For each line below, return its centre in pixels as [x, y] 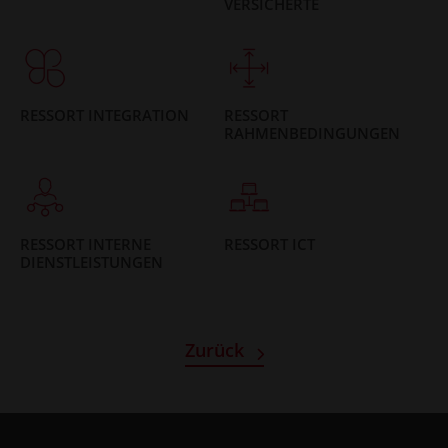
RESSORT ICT [269, 243]
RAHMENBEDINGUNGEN [312, 132]
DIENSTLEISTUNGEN [91, 261]
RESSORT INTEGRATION [104, 114]
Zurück [214, 349]
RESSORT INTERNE [85, 243]
